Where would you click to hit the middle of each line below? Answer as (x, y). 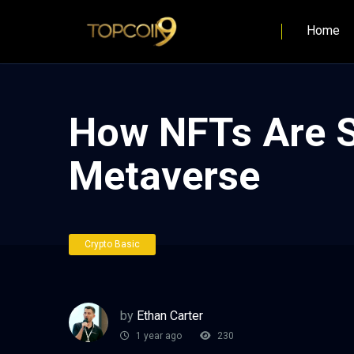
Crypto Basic (112, 244)
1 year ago (158, 336)
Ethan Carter (170, 315)
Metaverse (164, 176)
